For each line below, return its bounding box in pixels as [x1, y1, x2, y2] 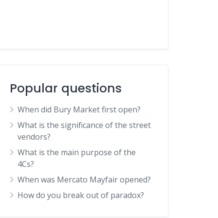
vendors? [18, 131, 51, 142]
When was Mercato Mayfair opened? [18, 174, 151, 185]
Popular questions [10, 80, 122, 97]
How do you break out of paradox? [18, 190, 145, 200]
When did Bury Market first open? [18, 104, 141, 115]
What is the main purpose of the [18, 147, 136, 158]
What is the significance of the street [18, 120, 151, 130]
